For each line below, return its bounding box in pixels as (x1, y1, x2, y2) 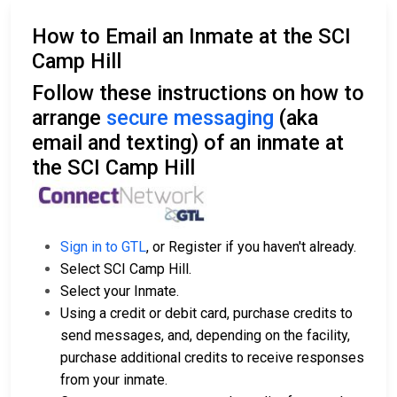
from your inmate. (60, 371, 167, 388)
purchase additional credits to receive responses (60, 349, 364, 366)
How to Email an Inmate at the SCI (32, 24, 351, 49)
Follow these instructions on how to (32, 81, 364, 105)
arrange (32, 105, 106, 130)
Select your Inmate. (60, 283, 179, 300)
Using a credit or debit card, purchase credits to (60, 305, 353, 322)
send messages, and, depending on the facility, (60, 327, 350, 344)
